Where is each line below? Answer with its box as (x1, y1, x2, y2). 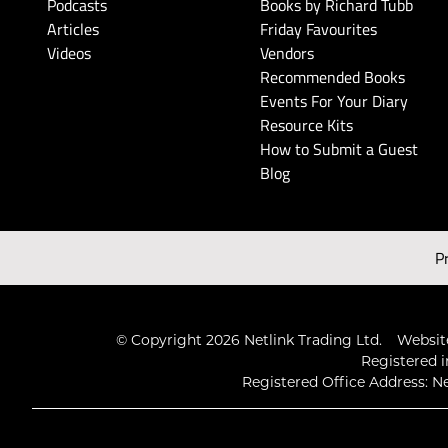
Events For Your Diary (260, 90, 409, 113)
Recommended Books (260, 66, 406, 89)
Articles (47, 18, 99, 41)
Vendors (260, 42, 315, 65)
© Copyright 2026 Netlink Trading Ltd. (115, 331, 382, 350)
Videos (47, 42, 91, 65)
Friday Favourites (260, 18, 378, 41)
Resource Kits (260, 114, 354, 137)
